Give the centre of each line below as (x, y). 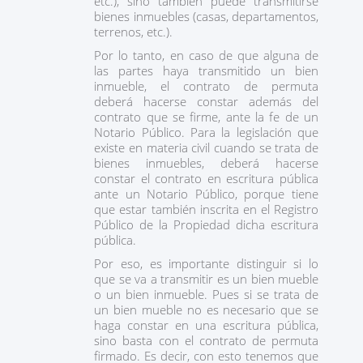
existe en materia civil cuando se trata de (206, 147)
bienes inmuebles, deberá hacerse (206, 163)
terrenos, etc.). (135, 32)
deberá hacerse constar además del (206, 101)
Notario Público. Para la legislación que (206, 132)
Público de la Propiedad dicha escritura (206, 224)
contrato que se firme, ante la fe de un (206, 117)
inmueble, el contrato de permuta (206, 86)
